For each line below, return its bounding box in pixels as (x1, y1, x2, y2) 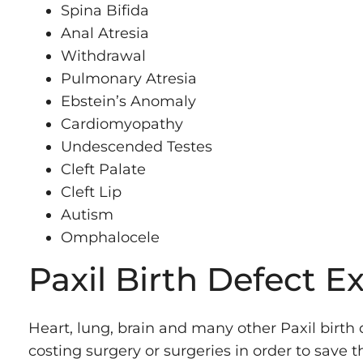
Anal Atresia (61, 23, 149, 42)
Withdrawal (61, 46, 146, 65)
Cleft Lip (61, 182, 122, 201)
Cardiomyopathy (61, 114, 183, 133)
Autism (61, 205, 113, 224)
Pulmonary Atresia (61, 69, 197, 88)
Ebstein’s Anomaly (61, 92, 196, 110)
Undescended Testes (61, 137, 212, 156)
